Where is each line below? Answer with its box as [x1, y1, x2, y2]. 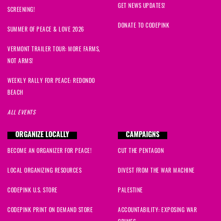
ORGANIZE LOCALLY [15, 132, 69, 140]
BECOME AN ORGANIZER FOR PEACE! [7, 146, 91, 155]
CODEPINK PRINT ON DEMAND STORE [7, 205, 93, 214]
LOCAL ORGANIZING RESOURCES [7, 166, 81, 175]
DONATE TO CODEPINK [118, 21, 169, 30]
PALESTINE [118, 185, 143, 194]
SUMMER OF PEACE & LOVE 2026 [7, 25, 84, 34]
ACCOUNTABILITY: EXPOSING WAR [118, 205, 197, 214]
